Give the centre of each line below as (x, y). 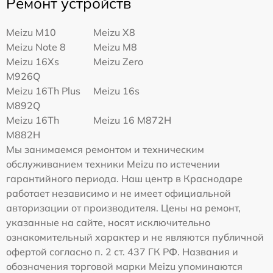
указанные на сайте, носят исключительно (108, 223)
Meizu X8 (115, 33)
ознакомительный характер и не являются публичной (135, 237)
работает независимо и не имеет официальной (119, 193)
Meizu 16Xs (33, 62)
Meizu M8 (115, 47)
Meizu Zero (119, 62)
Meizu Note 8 (36, 47)
